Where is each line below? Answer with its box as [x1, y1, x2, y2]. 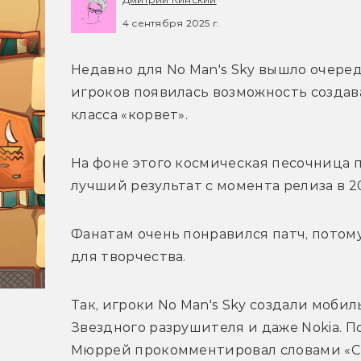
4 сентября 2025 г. [122, 16, 220, 29]
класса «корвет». [71, 107, 192, 123]
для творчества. [71, 249, 186, 265]
